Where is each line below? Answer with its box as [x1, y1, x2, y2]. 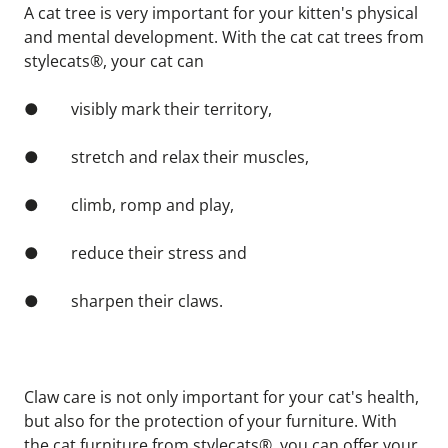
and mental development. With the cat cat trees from [24, 26, 424, 48]
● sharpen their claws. [24, 290, 223, 312]
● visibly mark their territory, [24, 98, 272, 120]
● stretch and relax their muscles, [24, 146, 309, 168]
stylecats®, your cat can [24, 50, 204, 72]
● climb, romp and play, [24, 194, 234, 216]
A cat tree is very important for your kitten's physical [24, 2, 418, 24]
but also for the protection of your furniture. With [24, 410, 397, 432]
